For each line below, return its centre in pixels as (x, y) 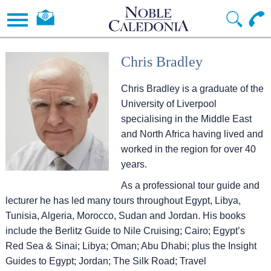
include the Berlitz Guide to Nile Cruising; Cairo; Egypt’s (126, 231)
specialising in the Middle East (187, 119)
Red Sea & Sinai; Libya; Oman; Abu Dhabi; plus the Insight (131, 246)
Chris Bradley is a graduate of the (193, 89)
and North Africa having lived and (192, 134)
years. (135, 164)
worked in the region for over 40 (189, 149)
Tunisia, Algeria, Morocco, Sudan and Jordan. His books (126, 216)
